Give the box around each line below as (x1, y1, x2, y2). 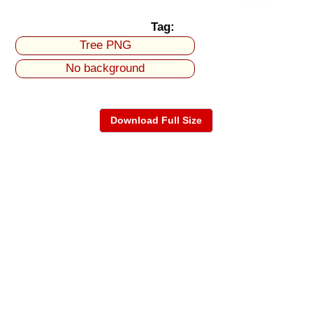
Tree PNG (79, 38, 131, 52)
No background (66, 61, 145, 75)
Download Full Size (110, 115, 202, 126)
